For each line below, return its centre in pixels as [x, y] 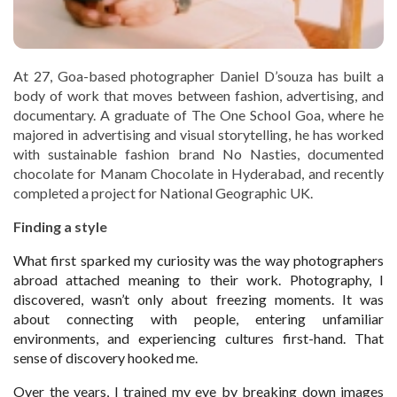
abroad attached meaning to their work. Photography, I [198, 279]
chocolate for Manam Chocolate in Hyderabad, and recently [198, 173]
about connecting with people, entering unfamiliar [198, 318]
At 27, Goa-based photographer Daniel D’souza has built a [198, 75]
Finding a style [60, 226]
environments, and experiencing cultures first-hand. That [198, 338]
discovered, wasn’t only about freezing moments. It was [198, 299]
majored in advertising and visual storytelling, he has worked [198, 134]
